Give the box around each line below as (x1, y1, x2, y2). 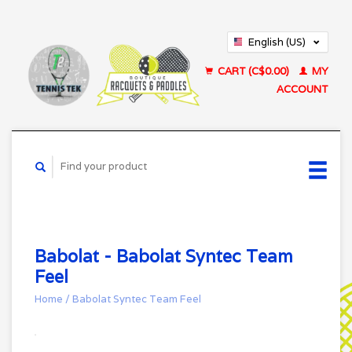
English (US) (248, 35, 306, 49)
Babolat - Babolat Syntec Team (35, 244, 293, 267)
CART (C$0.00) (215, 64, 291, 78)
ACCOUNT (277, 82, 328, 96)
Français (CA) (248, 53, 313, 67)
